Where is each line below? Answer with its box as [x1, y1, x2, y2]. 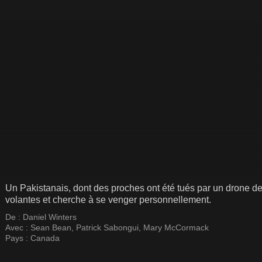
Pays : [5, 233, 30, 243]
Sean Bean [30, 223, 71, 232]
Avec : [5, 223, 30, 232]
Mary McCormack [143, 223, 209, 232]
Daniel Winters [23, 212, 77, 222]
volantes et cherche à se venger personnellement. [5, 195, 211, 205]
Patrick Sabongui [76, 223, 139, 232]
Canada [30, 233, 60, 243]
